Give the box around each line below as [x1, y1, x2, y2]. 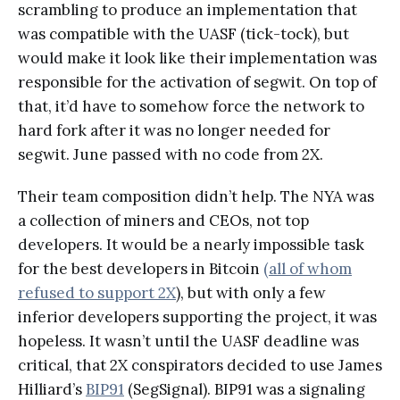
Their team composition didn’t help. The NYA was [18, 187, 374, 207]
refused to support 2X [18, 283, 176, 304]
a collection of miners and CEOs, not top [18, 211, 309, 231]
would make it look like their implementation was [18, 48, 377, 69]
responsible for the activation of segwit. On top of [18, 72, 377, 93]
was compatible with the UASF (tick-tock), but [18, 24, 349, 45]
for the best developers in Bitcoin [18, 259, 263, 279]
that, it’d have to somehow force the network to [18, 96, 364, 117]
